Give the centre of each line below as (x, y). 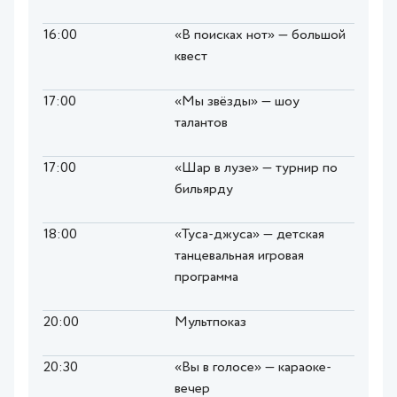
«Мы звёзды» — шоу (237, 102)
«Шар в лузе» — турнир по (256, 169)
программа (206, 278)
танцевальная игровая (239, 257)
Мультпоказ (210, 323)
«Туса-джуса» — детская (249, 235)
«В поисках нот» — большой (260, 36)
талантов (201, 124)
